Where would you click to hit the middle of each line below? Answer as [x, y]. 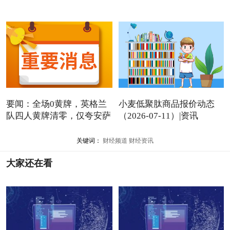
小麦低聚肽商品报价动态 [166, 104]
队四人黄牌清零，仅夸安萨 [58, 116]
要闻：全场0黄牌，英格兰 [56, 104]
